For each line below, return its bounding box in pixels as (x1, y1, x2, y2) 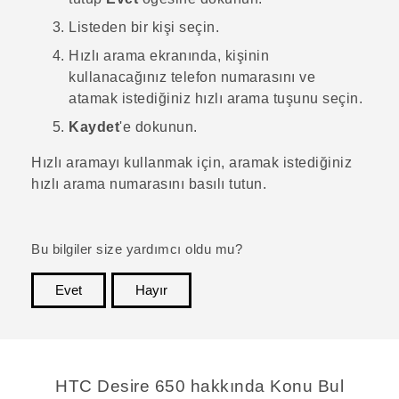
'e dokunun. (119, 118, 198, 134)
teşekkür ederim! (263, 309, 368, 324)
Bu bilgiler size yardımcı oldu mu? (31, 241, 242, 256)
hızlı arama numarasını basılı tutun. (31, 175, 266, 191)
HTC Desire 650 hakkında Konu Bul (55, 376, 344, 395)
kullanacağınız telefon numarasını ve (69, 69, 315, 85)
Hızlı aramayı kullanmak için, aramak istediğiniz (31, 154, 352, 170)
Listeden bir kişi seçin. (69, 19, 219, 35)
